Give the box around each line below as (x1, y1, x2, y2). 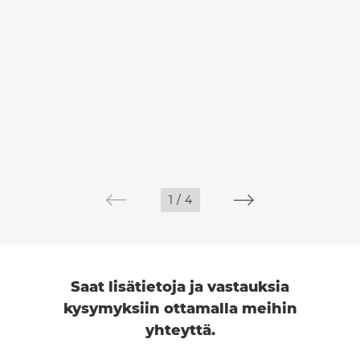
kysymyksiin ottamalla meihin (63, 299, 297, 317)
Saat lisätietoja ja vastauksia (71, 277, 289, 296)
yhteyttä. (145, 321, 215, 339)
